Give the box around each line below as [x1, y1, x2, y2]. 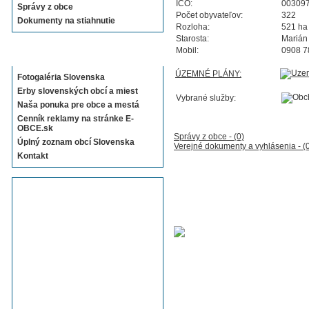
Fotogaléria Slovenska [17, 72, 105, 82]
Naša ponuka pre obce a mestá [17, 100, 139, 110]
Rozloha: [176, 22, 210, 32]
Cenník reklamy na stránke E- [17, 114, 134, 123]
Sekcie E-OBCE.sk [15, 48, 100, 59]
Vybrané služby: [176, 93, 236, 103]
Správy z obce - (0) [174, 132, 244, 141]
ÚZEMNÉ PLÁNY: [175, 69, 241, 79]
